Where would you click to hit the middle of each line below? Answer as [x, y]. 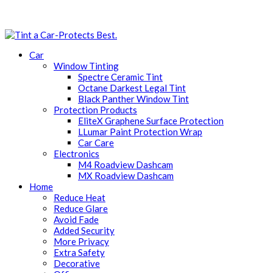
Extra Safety [79, 252]
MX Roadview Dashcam [126, 175]
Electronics [76, 154]
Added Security [84, 230]
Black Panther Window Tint [133, 99]
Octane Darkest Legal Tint [132, 88]
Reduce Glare [81, 208]
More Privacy [81, 241]
